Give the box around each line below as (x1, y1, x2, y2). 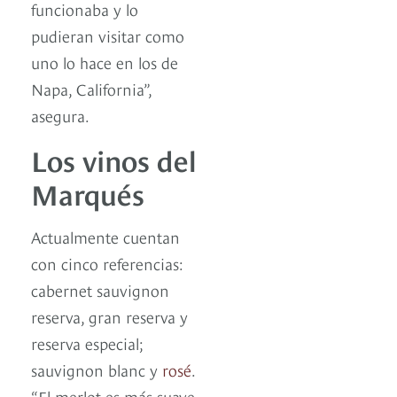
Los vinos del (31, 138, 197, 178)
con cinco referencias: (31, 251, 183, 274)
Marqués (31, 172, 144, 212)
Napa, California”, (31, 76, 152, 99)
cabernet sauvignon (31, 277, 169, 300)
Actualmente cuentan (31, 224, 180, 247)
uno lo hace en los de (31, 50, 178, 73)
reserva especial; (31, 331, 144, 354)
